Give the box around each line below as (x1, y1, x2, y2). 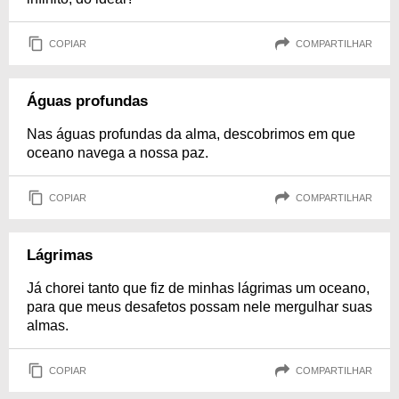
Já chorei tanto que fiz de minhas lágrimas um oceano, (27, 281, 370, 296)
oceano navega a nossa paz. (27, 145, 208, 160)
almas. (27, 318, 69, 333)
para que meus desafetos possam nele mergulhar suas (27, 299, 372, 314)
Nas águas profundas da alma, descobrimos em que (27, 126, 355, 142)
